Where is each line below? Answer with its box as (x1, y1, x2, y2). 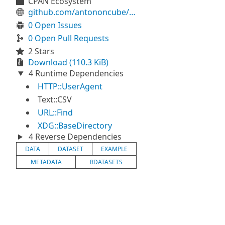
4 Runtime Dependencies (26, 68, 124, 79)
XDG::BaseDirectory (38, 120, 112, 131)
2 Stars (28, 46, 54, 57)
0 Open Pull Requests (28, 33, 109, 44)
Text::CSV (38, 94, 72, 105)
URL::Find (38, 107, 73, 118)
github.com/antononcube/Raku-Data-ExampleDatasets (129, 7, 136, 18)
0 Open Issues (28, 20, 82, 31)
